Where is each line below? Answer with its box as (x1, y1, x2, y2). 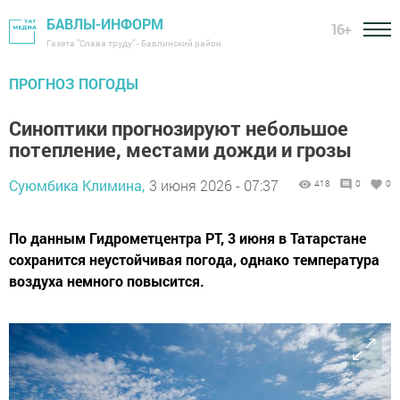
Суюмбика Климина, (9, 176, 145, 195)
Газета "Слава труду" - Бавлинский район (46, 37, 221, 49)
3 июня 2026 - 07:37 (149, 176, 279, 195)
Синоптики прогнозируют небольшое (9, 115, 348, 141)
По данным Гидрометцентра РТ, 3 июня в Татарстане (9, 229, 366, 247)
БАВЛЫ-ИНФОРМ (46, 14, 163, 33)
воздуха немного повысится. (9, 271, 204, 290)
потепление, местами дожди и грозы (9, 137, 352, 162)
